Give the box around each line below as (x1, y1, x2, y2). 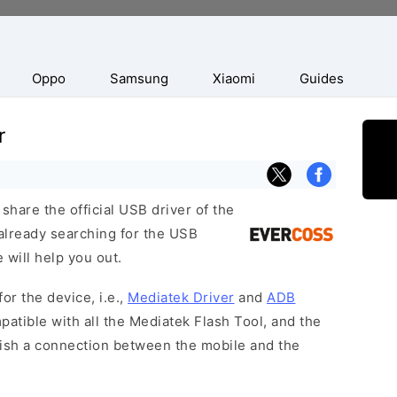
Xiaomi (213, 70, 255, 87)
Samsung (110, 70, 168, 87)
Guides (300, 70, 344, 87)
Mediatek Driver (128, 289, 235, 306)
